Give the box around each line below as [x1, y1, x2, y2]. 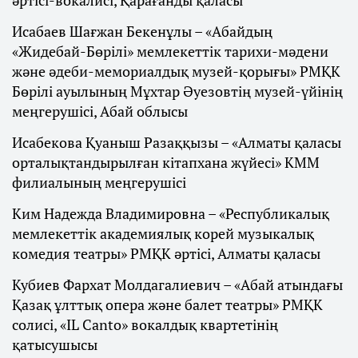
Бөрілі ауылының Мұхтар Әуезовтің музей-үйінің [12, 82, 343, 101]
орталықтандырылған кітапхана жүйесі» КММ [12, 153, 320, 173]
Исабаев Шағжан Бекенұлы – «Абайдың [12, 22, 272, 42]
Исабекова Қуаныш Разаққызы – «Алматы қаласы [12, 133, 341, 153]
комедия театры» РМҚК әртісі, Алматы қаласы [12, 244, 320, 264]
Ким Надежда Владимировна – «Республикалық [12, 204, 329, 224]
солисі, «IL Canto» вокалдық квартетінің [12, 315, 278, 335]
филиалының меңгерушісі [12, 173, 186, 193]
